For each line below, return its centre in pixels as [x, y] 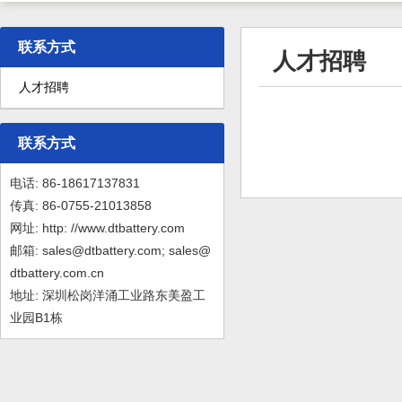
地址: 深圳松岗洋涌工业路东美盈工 [108, 295]
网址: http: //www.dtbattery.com [97, 228]
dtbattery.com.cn [57, 273]
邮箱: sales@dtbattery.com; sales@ [110, 250]
